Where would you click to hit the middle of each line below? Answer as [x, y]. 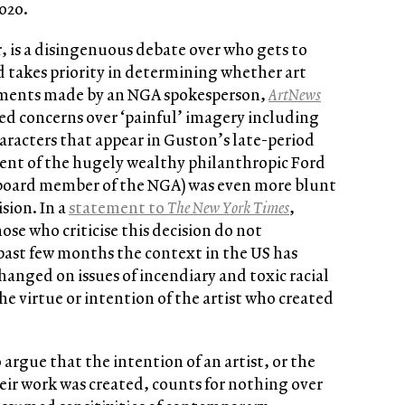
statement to [118, 207]
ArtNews [295, 94]
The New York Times [228, 207]
